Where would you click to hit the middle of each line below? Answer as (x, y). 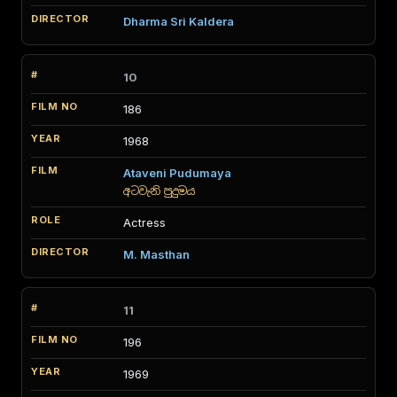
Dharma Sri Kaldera (179, 21)
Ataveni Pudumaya (177, 173)
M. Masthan (156, 254)
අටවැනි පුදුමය (159, 191)
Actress (144, 222)
